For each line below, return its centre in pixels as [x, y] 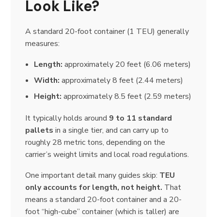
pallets [39, 130]
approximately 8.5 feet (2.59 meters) [126, 96]
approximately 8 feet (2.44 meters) [121, 80]
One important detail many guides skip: [93, 175]
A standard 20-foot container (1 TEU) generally [107, 31]
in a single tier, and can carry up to [111, 130]
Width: [47, 80]
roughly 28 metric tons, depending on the [95, 142]
